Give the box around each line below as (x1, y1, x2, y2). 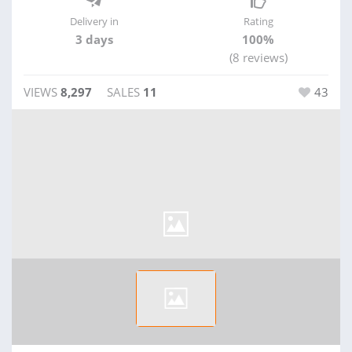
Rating (243, 14, 273, 28)
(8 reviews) (229, 49, 288, 65)
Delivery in (69, 14, 119, 28)
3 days (75, 31, 113, 47)
